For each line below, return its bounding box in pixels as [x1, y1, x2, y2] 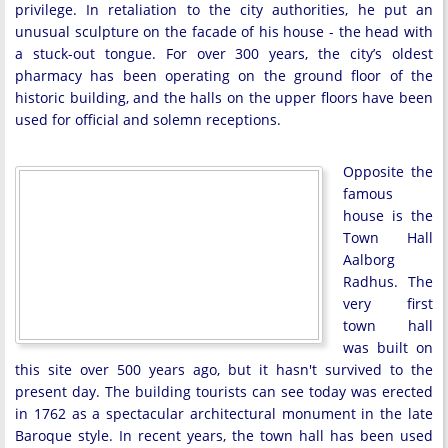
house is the [343, 206, 433, 225]
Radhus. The [343, 272, 433, 291]
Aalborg [343, 250, 395, 269]
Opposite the [343, 162, 433, 181]
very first [343, 294, 433, 313]
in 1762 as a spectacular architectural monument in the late [15, 404, 433, 423]
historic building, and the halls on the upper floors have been [15, 88, 433, 107]
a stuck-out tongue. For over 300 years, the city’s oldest [15, 44, 433, 63]
